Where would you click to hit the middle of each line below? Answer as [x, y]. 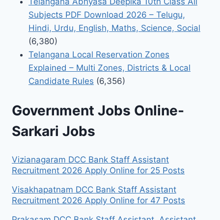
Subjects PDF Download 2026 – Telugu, [107, 14]
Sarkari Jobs [54, 131]
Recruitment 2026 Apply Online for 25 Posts [98, 170]
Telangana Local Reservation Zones [99, 54]
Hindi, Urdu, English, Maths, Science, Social [114, 28]
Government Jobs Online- [98, 111]
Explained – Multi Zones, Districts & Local [110, 68]
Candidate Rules [61, 81]
